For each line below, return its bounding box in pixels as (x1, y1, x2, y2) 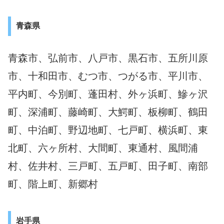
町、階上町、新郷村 (8, 178, 98, 189)
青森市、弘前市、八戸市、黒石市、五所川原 (8, 52, 208, 63)
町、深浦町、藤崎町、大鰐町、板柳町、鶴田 (8, 106, 208, 117)
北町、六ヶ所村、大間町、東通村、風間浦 (8, 142, 198, 153)
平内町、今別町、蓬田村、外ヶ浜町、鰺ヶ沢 (8, 88, 208, 99)
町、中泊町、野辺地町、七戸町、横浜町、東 (8, 124, 208, 135)
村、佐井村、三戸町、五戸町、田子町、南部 (8, 160, 208, 171)
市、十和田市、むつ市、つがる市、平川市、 (8, 70, 208, 81)
